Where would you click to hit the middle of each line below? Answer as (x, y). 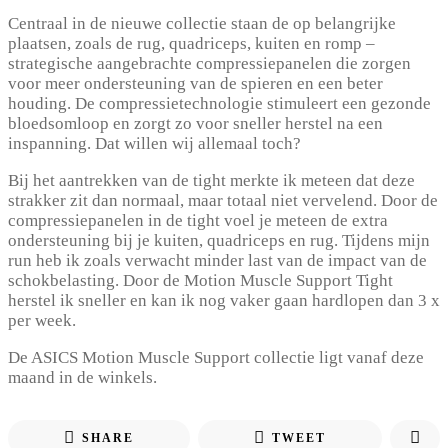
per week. (42, 320)
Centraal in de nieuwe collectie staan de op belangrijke (202, 23)
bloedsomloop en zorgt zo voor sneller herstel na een (195, 123)
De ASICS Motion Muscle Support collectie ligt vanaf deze (216, 357)
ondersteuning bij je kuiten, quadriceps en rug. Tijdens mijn (219, 240)
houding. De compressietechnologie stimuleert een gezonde (219, 103)
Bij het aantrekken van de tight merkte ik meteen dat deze (211, 180)
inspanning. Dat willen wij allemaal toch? (154, 143)
